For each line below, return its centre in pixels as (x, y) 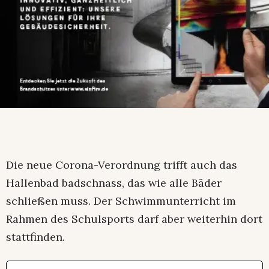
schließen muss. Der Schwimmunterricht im (121, 201)
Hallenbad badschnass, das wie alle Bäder (114, 183)
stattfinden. (35, 237)
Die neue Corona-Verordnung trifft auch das (122, 165)
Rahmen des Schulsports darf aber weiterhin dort (134, 219)
